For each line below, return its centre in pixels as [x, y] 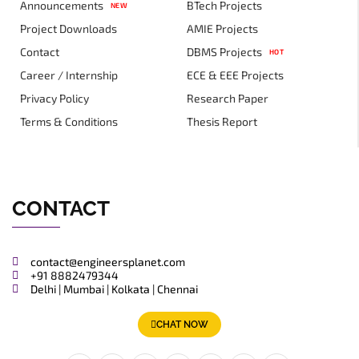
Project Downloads [69, 28]
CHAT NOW [182, 325]
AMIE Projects [222, 28]
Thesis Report [222, 121]
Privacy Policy [54, 98]
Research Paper [228, 98]
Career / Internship [69, 75]
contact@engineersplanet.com [107, 262]
